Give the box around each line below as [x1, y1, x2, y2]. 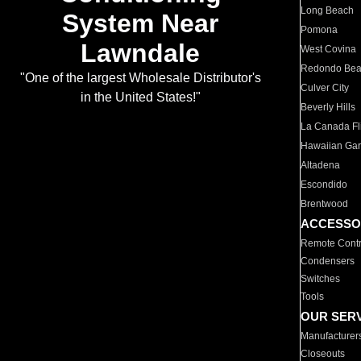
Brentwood [301, 198, 349, 210]
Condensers [301, 255, 355, 267]
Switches [301, 273, 341, 284]
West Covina [301, 44, 357, 55]
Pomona [301, 24, 338, 35]
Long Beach [301, 5, 355, 16]
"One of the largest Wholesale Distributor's [19, 71, 261, 85]
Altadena [301, 160, 341, 171]
